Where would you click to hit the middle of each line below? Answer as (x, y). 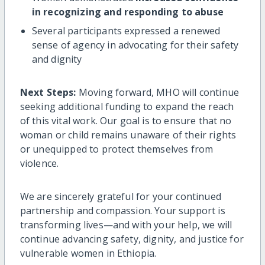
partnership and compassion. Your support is (122, 210)
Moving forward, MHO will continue (159, 92)
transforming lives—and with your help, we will (126, 224)
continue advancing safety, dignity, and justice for (132, 239)
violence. (39, 163)
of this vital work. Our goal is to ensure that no (126, 120)
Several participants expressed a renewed (126, 30)
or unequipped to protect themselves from (117, 149)
